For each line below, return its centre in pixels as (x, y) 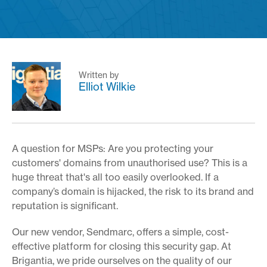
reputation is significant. (65, 205)
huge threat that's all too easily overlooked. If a (115, 177)
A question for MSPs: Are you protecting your (113, 148)
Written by (98, 75)
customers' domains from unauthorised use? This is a (130, 162)
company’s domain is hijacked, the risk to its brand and (133, 191)
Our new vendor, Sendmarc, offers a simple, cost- (120, 232)
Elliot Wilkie (107, 86)
